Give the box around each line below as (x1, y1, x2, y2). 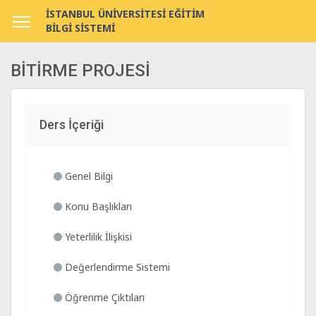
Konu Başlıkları (62, 200, 132, 213)
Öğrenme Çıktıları (62, 291, 145, 304)
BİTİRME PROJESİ (11, 61, 150, 80)
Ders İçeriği (39, 117, 104, 132)
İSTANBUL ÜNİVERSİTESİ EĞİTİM (46, 7, 205, 20)
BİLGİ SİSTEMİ (46, 21, 115, 35)
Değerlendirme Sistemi (62, 260, 170, 274)
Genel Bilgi (62, 169, 113, 183)
